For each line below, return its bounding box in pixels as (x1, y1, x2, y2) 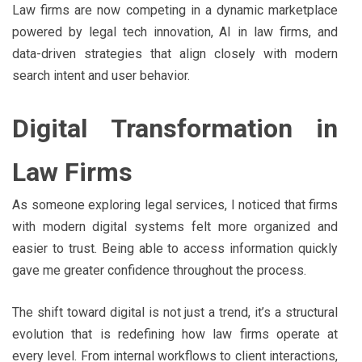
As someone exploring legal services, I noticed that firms (12, 196, 338, 213)
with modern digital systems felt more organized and (12, 218, 338, 234)
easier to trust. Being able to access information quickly (12, 240, 338, 256)
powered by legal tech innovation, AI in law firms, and (12, 23, 338, 40)
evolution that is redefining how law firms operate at (12, 326, 338, 342)
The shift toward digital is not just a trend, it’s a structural (12, 304, 338, 320)
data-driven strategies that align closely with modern (12, 45, 338, 61)
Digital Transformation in (12, 112, 338, 144)
